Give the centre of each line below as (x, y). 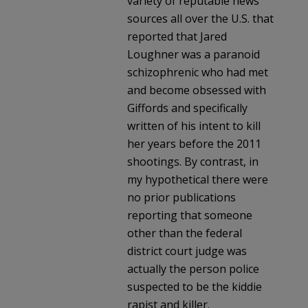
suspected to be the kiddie (195, 286)
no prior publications (181, 197)
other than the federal (185, 233)
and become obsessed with (197, 90)
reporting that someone (190, 215)
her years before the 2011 (194, 143)
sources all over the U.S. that (200, 18)
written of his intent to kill (194, 125)
